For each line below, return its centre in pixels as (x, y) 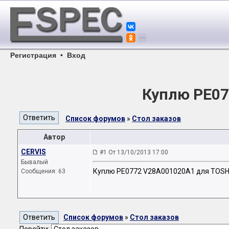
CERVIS (33, 152)
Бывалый (35, 162)
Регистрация (33, 55)
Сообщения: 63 (43, 171)
